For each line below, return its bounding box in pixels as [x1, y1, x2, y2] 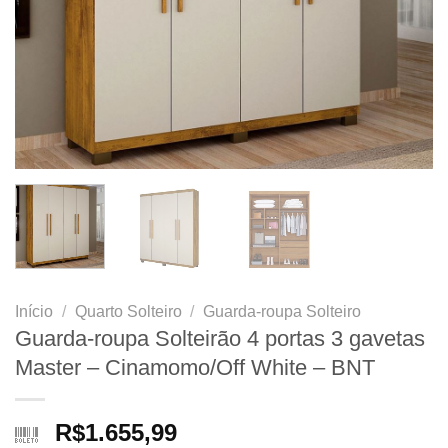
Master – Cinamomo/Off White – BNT [15, 354, 375, 380]
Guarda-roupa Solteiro [203, 302, 362, 320]
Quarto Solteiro [74, 302, 182, 320]
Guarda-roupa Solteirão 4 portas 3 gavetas [15, 325, 425, 351]
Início [15, 302, 53, 320]
